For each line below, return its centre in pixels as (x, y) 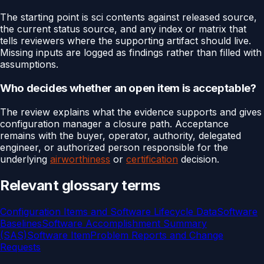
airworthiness (80, 159)
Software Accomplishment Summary (124, 223)
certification (152, 159)
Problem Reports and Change (157, 235)
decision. (199, 159)
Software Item (59, 235)
